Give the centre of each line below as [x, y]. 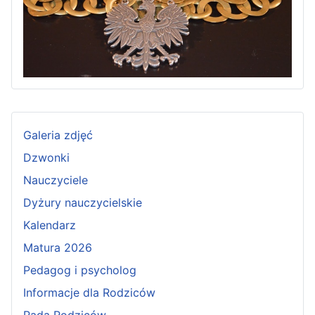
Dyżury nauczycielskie [83, 203]
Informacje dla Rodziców [89, 293]
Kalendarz [50, 225]
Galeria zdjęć [58, 135]
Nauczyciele [56, 180]
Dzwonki [46, 158]
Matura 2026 [58, 248]
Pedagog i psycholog [80, 270]
